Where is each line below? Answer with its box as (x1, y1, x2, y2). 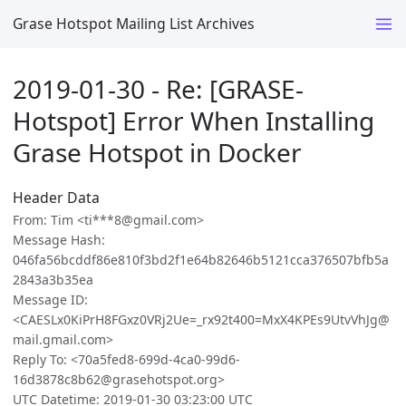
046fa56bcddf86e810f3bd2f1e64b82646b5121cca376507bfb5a (13, 251, 389, 269)
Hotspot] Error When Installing (13, 102, 374, 138)
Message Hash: (13, 231, 105, 249)
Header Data (13, 188, 100, 208)
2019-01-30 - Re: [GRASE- (13, 71, 304, 106)
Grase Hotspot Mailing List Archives (13, 13, 255, 34)
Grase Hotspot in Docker (13, 134, 302, 169)
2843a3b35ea (13, 271, 93, 289)
